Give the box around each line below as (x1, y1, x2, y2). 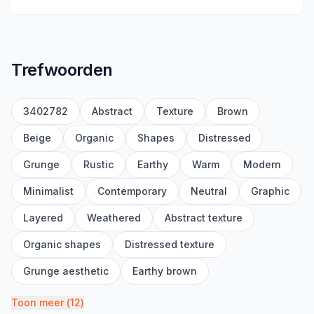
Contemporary (97, 185, 167, 198)
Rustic (83, 158, 114, 171)
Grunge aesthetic (23, 265, 109, 278)
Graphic (251, 185, 289, 198)
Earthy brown (132, 265, 197, 278)
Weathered (87, 212, 141, 224)
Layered (23, 212, 63, 224)
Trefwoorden (11, 60, 114, 81)
